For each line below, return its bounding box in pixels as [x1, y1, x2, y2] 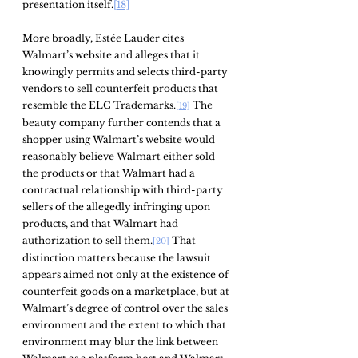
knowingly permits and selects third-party [22, 65, 230, 78]
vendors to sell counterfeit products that [22, 82, 221, 94]
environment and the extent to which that [22, 318, 229, 331]
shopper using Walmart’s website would [22, 133, 217, 145]
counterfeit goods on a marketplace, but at [22, 284, 232, 297]
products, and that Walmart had [22, 217, 181, 229]
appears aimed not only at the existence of [22, 268, 231, 280]
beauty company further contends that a [22, 116, 223, 129]
